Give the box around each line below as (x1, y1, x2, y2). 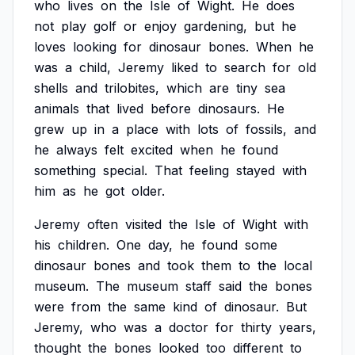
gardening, (184, 18, 247, 34)
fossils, (246, 121, 287, 137)
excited (131, 142, 173, 158)
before (151, 101, 191, 116)
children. (58, 237, 109, 253)
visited (125, 216, 162, 232)
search (224, 59, 265, 75)
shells (34, 80, 68, 96)
